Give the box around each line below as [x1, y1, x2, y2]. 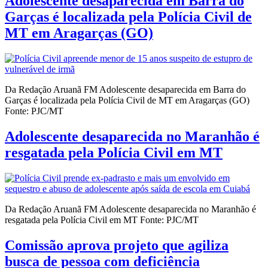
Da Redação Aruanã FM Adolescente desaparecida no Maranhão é [5, 203, 256, 214]
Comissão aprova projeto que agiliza [5, 237, 229, 253]
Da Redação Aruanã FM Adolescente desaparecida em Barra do [5, 84, 246, 95]
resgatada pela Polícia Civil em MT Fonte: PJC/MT [5, 214, 199, 225]
